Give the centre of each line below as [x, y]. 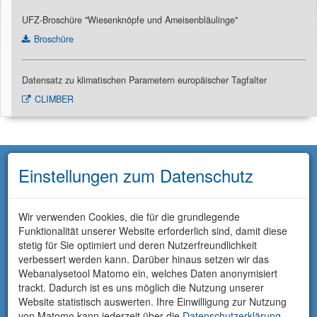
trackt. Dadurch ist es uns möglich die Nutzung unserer [141, 288]
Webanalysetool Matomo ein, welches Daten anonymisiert [148, 273]
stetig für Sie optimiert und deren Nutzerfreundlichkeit [138, 245]
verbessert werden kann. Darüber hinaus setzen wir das [144, 259]
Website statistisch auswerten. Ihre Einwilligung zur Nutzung [152, 302]
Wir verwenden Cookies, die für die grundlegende [129, 217]
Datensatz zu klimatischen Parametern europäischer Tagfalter [144, 80]
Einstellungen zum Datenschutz [136, 175]
